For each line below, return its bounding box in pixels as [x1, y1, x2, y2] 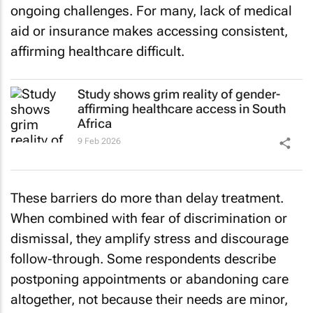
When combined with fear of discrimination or [10, 210, 287, 227]
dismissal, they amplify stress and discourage [10, 231, 289, 247]
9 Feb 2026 [78, 136, 121, 147]
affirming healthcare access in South [78, 101, 286, 117]
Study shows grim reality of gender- [78, 87, 280, 102]
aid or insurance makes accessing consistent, [10, 22, 288, 39]
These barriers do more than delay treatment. [10, 190, 284, 207]
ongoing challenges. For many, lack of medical [10, 2, 292, 19]
